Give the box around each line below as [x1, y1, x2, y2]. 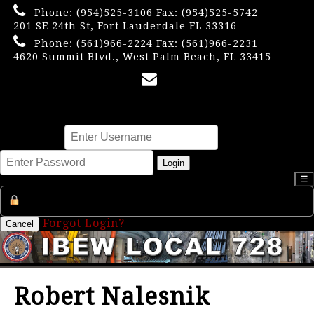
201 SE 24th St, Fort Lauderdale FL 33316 [13, 20, 237, 32]
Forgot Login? [43, 217, 125, 230]
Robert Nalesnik [14, 282, 210, 310]
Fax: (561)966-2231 [153, 38, 258, 49]
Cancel [6, 219, 34, 229]
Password [221, 130, 279, 144]
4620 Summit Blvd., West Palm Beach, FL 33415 [13, 51, 271, 62]
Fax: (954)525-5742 [153, 7, 258, 18]
